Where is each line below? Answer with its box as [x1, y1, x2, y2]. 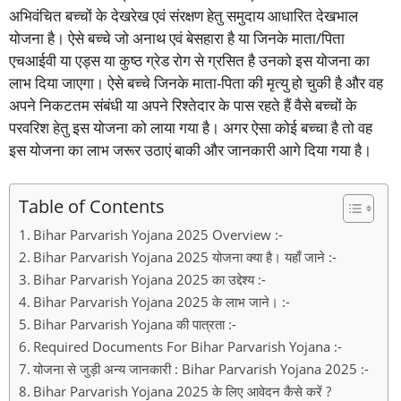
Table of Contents [19, 193, 165, 219]
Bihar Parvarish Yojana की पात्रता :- [33, 315, 237, 334]
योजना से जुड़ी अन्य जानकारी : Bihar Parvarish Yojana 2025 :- [33, 360, 370, 379]
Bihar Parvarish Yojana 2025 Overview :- [33, 226, 284, 244]
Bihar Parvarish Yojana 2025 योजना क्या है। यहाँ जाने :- [33, 248, 337, 267]
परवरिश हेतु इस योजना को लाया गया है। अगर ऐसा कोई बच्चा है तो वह [9, 116, 372, 138]
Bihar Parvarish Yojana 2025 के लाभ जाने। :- [33, 293, 291, 311]
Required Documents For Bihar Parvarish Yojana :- [33, 337, 343, 356]
